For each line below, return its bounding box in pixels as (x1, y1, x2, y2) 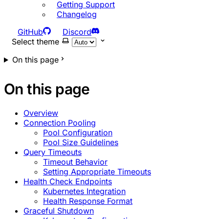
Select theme (12, 37, 59, 46)
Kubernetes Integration (43, 186, 126, 196)
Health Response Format (43, 196, 132, 206)
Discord (63, 27, 91, 37)
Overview (23, 108, 58, 118)
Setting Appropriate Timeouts (43, 167, 151, 176)
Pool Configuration (43, 128, 112, 137)
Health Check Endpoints (23, 176, 112, 186)
